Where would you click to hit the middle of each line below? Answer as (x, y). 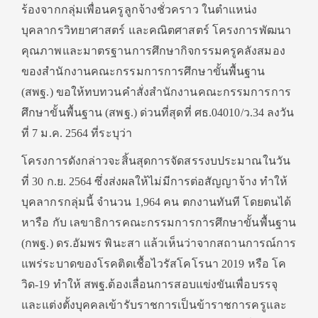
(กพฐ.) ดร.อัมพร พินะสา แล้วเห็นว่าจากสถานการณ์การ (159, 243)
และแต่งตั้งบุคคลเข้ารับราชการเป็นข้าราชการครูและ (154, 305)
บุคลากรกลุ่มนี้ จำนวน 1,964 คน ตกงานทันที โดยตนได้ (157, 202)
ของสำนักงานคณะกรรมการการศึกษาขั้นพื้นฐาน (143, 71)
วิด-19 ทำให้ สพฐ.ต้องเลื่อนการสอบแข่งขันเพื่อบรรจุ (149, 284)
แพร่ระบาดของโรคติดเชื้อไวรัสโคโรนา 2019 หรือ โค (154, 263)
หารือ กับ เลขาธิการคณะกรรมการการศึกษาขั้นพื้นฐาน (159, 222)
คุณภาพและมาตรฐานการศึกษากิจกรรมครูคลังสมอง (153, 50)
